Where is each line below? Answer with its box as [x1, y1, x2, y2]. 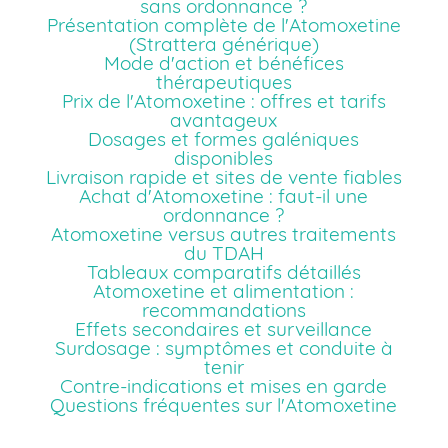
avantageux [170, 108, 278, 133]
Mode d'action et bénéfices [103, 51, 344, 76]
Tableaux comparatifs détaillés [86, 260, 361, 285]
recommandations [141, 298, 306, 323]
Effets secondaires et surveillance [75, 317, 373, 342]
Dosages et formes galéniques [88, 127, 360, 152]
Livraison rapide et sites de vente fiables [45, 165, 402, 190]
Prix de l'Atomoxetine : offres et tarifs [61, 89, 386, 114]
